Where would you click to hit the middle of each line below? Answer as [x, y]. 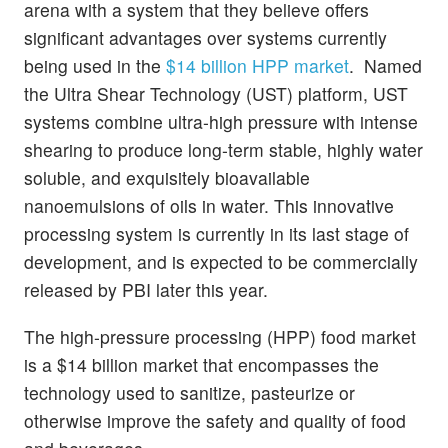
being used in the [95, 65]
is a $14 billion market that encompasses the [201, 364]
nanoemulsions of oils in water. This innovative [209, 205]
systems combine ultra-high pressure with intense [221, 121]
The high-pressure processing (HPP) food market [220, 336]
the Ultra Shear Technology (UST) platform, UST [216, 93]
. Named [385, 65]
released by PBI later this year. [148, 289]
